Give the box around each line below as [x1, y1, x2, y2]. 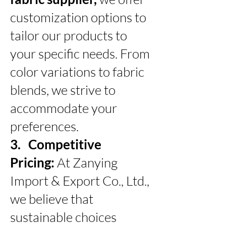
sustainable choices [10, 208, 117, 225]
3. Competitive [10, 136, 101, 152]
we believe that [10, 190, 93, 207]
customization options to [10, 9, 146, 25]
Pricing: [10, 154, 57, 171]
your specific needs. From [10, 45, 150, 62]
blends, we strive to [10, 81, 116, 98]
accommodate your [10, 99, 117, 116]
